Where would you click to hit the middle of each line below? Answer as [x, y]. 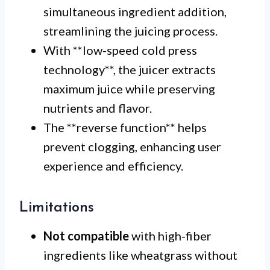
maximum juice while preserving [129, 89]
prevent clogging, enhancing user [132, 147]
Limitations [57, 208]
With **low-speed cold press [120, 50]
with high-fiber [170, 236]
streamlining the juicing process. [130, 31]
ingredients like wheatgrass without [140, 255]
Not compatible [86, 236]
